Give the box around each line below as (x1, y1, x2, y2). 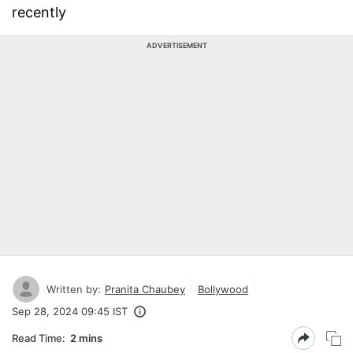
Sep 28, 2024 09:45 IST (12, 305, 128, 318)
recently (12, 4, 66, 20)
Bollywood (198, 282, 248, 295)
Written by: (46, 282, 101, 295)
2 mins (70, 331, 102, 344)
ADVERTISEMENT (146, 41, 207, 50)
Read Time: (12, 331, 65, 344)
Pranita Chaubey (105, 282, 185, 295)
